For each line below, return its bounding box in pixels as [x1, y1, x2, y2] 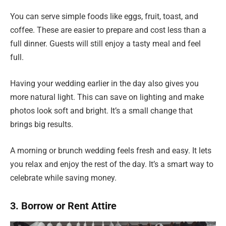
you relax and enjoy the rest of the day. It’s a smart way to [10, 159, 213, 169]
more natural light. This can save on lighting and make [10, 92, 204, 102]
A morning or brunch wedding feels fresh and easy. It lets [10, 145, 211, 155]
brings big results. [10, 119, 73, 129]
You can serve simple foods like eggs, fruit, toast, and [10, 12, 198, 22]
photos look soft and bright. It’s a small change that [10, 105, 193, 116]
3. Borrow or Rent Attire [10, 200, 117, 212]
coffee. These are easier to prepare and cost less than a [10, 25, 206, 35]
